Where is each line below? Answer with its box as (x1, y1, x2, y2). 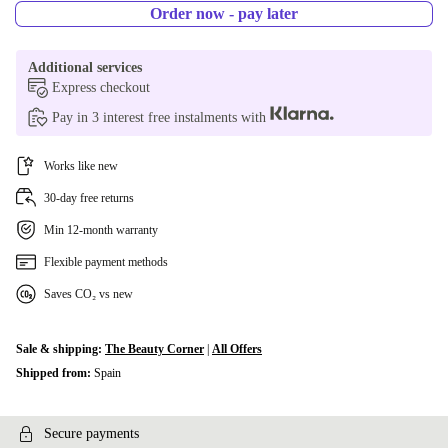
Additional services (28, 60, 142, 75)
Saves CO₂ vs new (44, 287, 133, 301)
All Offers (212, 342, 262, 356)
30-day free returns (44, 191, 134, 205)
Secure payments (44, 426, 139, 441)
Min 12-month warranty (44, 223, 158, 237)
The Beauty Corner (105, 342, 204, 356)
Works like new (44, 159, 118, 173)
